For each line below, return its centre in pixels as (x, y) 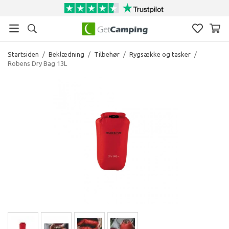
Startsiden (23, 54)
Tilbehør (107, 54)
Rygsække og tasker (160, 54)
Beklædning (66, 54)
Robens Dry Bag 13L (37, 63)
